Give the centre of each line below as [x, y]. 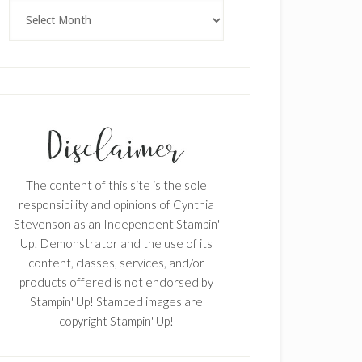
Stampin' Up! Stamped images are [116, 301]
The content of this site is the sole [116, 185]
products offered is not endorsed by [116, 282]
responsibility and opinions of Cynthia [116, 204]
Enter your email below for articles [225, 189]
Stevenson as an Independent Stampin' [116, 223]
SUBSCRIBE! [225, 156]
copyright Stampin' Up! [116, 320]
